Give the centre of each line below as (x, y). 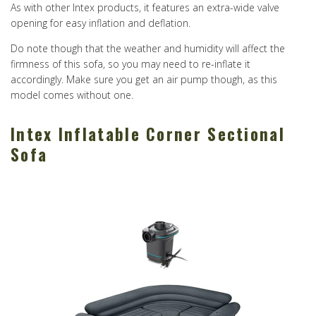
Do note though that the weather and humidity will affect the (148, 49)
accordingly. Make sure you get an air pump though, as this (144, 80)
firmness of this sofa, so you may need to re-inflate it (130, 64)
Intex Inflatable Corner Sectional (148, 134)
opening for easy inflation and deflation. (101, 23)
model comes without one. (72, 95)
